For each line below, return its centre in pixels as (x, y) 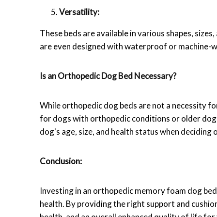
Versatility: (79, 12)
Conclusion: (61, 161)
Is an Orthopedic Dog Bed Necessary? (108, 76)
